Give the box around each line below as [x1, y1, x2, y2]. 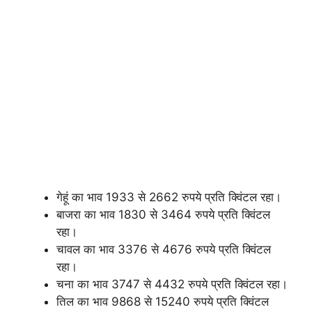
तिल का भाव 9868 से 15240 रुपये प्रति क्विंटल [56, 295, 269, 309]
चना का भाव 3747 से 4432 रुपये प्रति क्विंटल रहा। [56, 277, 288, 291]
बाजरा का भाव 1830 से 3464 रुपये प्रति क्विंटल [56, 208, 270, 221]
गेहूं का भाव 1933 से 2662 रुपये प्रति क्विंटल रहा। [56, 190, 281, 204]
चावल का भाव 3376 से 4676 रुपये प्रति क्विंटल [56, 242, 271, 256]
